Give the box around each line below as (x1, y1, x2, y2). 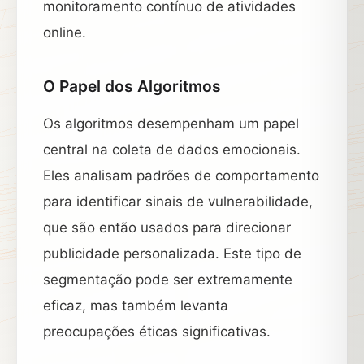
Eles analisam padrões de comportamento (43, 167, 319, 184)
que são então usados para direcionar (43, 219, 291, 236)
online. (43, 24, 86, 41)
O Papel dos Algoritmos (43, 76, 221, 96)
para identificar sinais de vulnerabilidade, (43, 193, 313, 210)
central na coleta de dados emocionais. (43, 141, 301, 158)
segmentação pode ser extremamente (43, 271, 292, 288)
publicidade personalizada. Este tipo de (43, 245, 301, 262)
